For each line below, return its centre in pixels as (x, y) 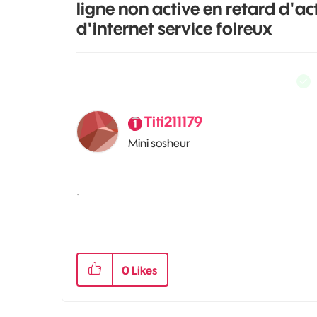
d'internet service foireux (174, 28)
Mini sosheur (159, 143)
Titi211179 (173, 121)
